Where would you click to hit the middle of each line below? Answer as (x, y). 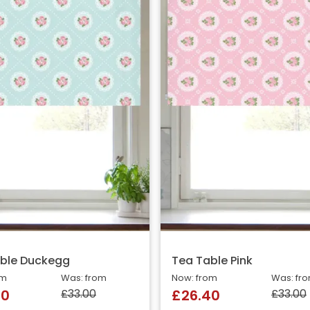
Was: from (84, 279)
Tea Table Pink (212, 262)
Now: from (194, 279)
